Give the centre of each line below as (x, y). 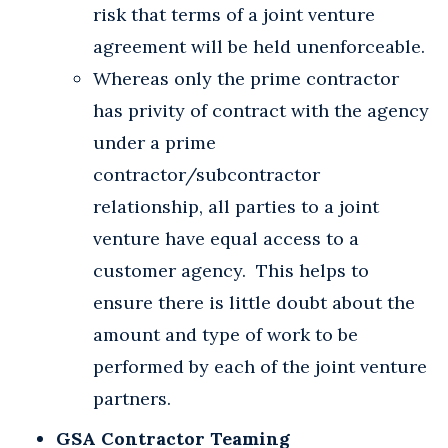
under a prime (154, 142)
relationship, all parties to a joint (236, 206)
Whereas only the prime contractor (246, 78)
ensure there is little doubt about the (254, 302)
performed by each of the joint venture (260, 366)
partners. (132, 398)
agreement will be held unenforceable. (259, 46)
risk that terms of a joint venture (234, 14)
